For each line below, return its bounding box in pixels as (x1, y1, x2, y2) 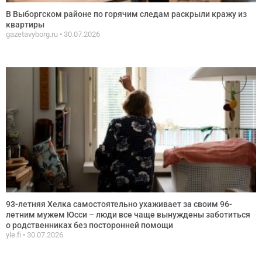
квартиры (6, 19, 44, 29)
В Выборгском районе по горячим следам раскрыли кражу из (6, 9, 247, 19)
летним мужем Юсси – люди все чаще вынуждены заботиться (6, 209, 250, 219)
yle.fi (6, 230, 23, 239)
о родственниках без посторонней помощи (6, 220, 173, 230)
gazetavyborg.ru (6, 29, 60, 39)
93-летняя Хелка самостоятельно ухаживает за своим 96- (6, 199, 232, 209)
